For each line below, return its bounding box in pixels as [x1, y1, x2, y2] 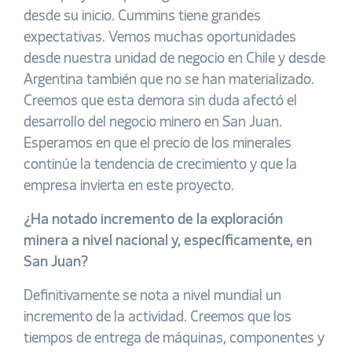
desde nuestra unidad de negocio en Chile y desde [24, 52, 325, 66]
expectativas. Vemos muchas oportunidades [24, 31, 296, 45]
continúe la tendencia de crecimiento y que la [24, 158, 297, 172]
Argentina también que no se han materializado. [24, 73, 314, 87]
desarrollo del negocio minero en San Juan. [24, 115, 282, 130]
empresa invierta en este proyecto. [24, 179, 234, 193]
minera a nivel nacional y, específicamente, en [24, 234, 312, 248]
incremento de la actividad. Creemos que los [24, 310, 291, 324]
